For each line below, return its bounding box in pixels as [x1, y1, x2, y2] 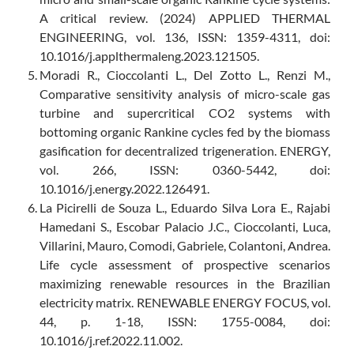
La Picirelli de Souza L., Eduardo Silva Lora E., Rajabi [40, 200, 330, 216]
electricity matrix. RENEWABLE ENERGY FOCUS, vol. [40, 295, 330, 311]
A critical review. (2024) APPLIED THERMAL [40, 10, 330, 26]
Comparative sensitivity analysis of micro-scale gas [40, 86, 330, 102]
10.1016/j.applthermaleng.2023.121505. [40, 48, 259, 64]
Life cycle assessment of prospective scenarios [40, 257, 330, 273]
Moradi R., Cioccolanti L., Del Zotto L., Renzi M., [40, 67, 330, 83]
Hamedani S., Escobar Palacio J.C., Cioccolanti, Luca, [40, 219, 330, 235]
